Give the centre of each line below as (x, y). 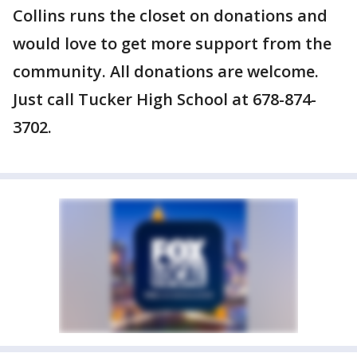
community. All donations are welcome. (166, 71)
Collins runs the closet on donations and (170, 16)
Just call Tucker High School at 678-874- (165, 99)
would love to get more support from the (172, 43)
